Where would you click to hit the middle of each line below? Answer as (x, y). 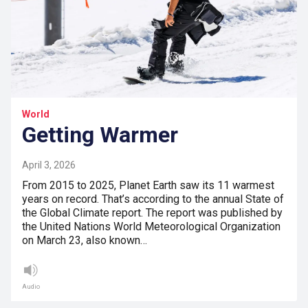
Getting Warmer (100, 135)
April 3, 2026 (49, 165)
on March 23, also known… (85, 241)
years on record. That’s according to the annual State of (153, 199)
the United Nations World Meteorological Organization (151, 227)
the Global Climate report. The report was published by (152, 213)
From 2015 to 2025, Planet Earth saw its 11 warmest (148, 186)
